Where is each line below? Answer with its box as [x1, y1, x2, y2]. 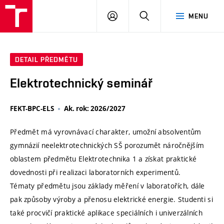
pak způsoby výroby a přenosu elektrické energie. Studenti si [10, 194, 213, 204]
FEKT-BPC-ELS [10, 104, 54, 113]
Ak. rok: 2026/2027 [64, 104, 125, 113]
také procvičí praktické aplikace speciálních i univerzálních [10, 208, 202, 218]
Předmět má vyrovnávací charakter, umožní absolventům [10, 127, 201, 137]
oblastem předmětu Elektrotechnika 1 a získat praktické [10, 154, 197, 164]
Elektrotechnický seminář [10, 75, 152, 91]
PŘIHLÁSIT [117, 11, 153, 19]
